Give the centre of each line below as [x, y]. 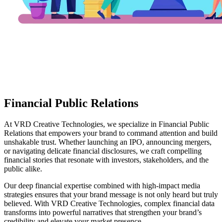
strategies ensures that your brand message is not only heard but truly [111, 194]
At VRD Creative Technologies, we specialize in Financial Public [107, 124]
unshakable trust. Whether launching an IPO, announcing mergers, [108, 142]
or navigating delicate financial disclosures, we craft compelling [103, 151]
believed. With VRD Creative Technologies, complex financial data [109, 203]
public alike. [23, 168]
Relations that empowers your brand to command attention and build [111, 133]
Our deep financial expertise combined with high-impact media [102, 185]
